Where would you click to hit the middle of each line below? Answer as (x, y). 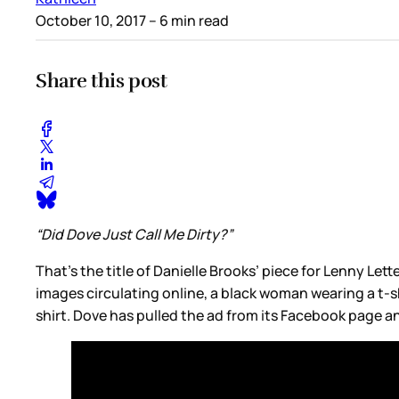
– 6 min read (187, 21)
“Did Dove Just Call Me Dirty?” (134, 234)
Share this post (102, 81)
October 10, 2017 (91, 21)
